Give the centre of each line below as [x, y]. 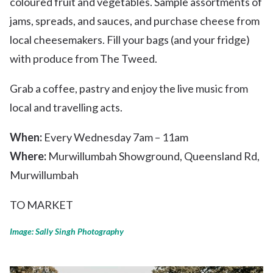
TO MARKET [41, 204]
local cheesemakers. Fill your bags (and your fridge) [130, 39]
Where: [28, 156]
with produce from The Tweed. [84, 58]
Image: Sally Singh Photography [67, 231]
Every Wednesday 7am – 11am [115, 137]
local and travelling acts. [66, 107]
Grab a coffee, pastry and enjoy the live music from [129, 88]
